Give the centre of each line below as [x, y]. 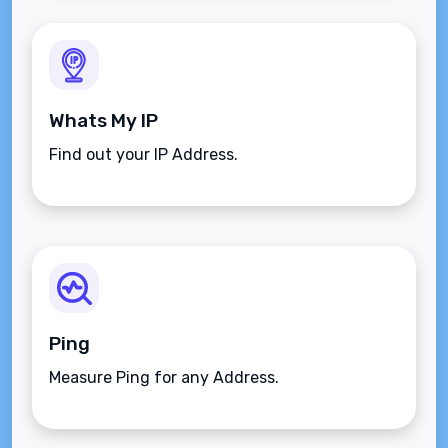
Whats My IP [103, 121]
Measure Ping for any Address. [164, 378]
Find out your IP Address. [143, 155]
